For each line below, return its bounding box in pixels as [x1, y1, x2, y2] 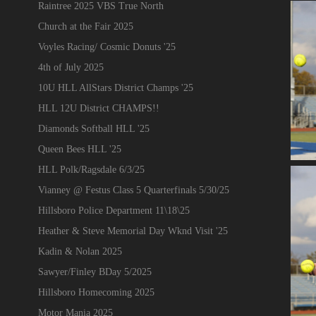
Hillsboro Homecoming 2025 [37, 286, 154, 298]
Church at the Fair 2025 [37, 20, 133, 32]
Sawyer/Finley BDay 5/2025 [37, 266, 152, 277]
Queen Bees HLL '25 [37, 143, 121, 154]
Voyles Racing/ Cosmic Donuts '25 [37, 41, 176, 52]
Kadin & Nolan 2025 [37, 245, 122, 257]
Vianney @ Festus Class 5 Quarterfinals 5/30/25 [37, 184, 229, 195]
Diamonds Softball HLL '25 [37, 123, 150, 134]
